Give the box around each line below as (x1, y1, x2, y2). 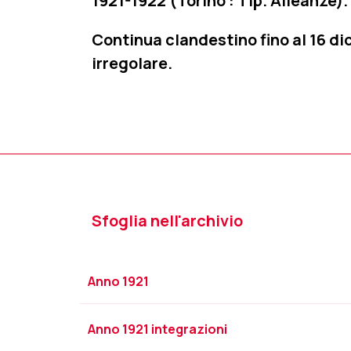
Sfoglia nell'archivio (92, 210, 243, 231)
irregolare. (92, 52, 172, 74)
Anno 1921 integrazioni (88, 320, 227, 338)
